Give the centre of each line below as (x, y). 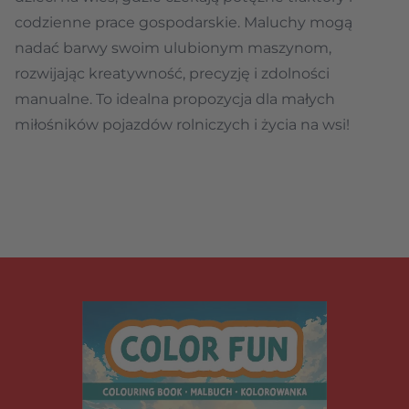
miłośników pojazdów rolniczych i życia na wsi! (182, 125)
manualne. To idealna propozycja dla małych (175, 99)
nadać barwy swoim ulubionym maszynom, (173, 48)
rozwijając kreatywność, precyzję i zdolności (172, 73)
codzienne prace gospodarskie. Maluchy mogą (184, 22)
